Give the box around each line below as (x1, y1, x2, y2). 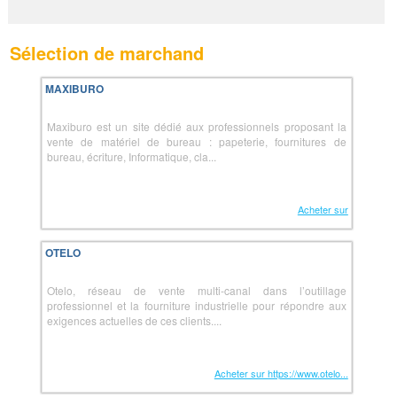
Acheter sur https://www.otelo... (214, 366, 348, 380)
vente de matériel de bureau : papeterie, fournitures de (46, 134, 346, 149)
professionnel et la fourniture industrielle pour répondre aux (46, 298, 346, 313)
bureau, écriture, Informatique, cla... (46, 149, 216, 164)
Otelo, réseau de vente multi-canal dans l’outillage (46, 283, 346, 298)
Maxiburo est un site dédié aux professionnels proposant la (46, 119, 346, 134)
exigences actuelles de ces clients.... (46, 313, 222, 328)
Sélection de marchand (10, 40, 205, 66)
